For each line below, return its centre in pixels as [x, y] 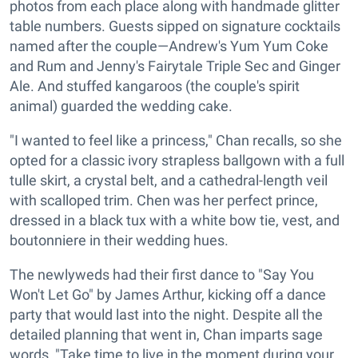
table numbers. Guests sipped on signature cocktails [175, 26]
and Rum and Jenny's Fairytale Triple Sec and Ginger [175, 66]
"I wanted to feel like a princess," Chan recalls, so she [176, 141]
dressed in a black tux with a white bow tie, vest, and [175, 221]
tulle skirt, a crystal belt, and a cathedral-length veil [169, 181]
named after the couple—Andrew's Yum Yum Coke [169, 46]
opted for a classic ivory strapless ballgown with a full [177, 161]
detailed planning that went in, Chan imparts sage [166, 335]
